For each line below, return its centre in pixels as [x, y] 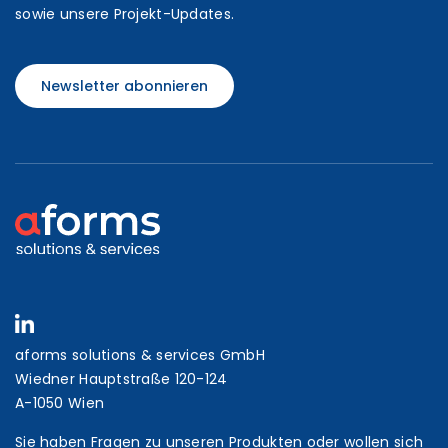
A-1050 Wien [60, 403]
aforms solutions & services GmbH [140, 355]
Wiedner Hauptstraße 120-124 [121, 379]
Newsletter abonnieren [124, 86]
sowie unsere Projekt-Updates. [125, 14]
